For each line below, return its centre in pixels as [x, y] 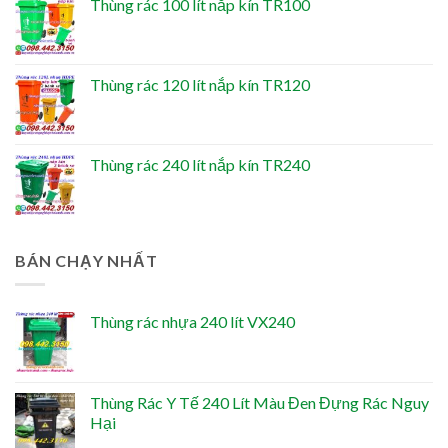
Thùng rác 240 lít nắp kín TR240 [200, 164]
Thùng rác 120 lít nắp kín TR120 [200, 84]
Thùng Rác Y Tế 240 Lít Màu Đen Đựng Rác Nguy [259, 403]
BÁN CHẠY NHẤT [86, 260]
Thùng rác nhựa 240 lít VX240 [192, 322]
